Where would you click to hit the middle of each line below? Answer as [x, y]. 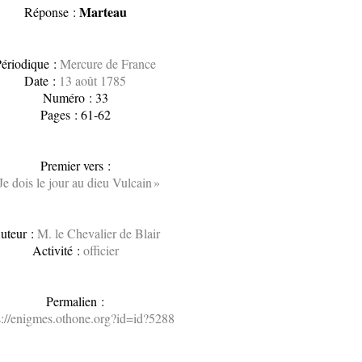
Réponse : [51, 12]
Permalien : [76, 301]
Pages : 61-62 [75, 114]
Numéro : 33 [75, 97]
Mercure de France [108, 63]
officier [101, 250]
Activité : [57, 250]
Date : [42, 80]
